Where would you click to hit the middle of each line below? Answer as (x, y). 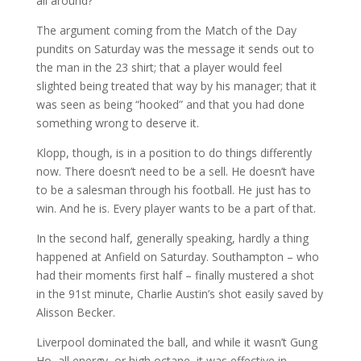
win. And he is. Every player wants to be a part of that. (176, 209)
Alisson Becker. (75, 313)
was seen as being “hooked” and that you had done (170, 105)
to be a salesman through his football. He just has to (173, 190)
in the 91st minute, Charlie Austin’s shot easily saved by (179, 294)
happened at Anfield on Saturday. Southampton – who (177, 257)
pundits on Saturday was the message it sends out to (175, 49)
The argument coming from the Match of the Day (166, 31)
